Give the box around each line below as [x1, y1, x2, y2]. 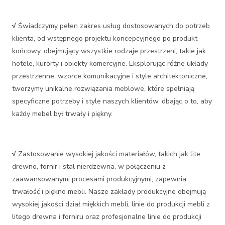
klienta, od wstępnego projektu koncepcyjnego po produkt [12, 34, 197, 43]
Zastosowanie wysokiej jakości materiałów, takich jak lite [16, 149, 200, 159]
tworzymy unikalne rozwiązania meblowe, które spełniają [12, 84, 194, 93]
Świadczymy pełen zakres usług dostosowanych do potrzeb [16, 21, 210, 31]
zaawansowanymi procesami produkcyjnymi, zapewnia [12, 174, 186, 184]
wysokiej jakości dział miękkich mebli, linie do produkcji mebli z [12, 199, 210, 209]
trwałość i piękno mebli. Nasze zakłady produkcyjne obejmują [12, 187, 206, 196]
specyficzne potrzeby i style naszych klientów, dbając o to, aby [12, 96, 212, 106]
